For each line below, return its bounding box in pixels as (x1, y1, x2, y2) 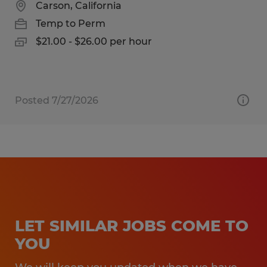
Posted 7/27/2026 (15, 94, 98, 106)
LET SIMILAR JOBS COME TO (15, 216, 249, 235)
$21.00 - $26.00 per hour (36, 35, 152, 47)
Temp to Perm (36, 17, 105, 29)
